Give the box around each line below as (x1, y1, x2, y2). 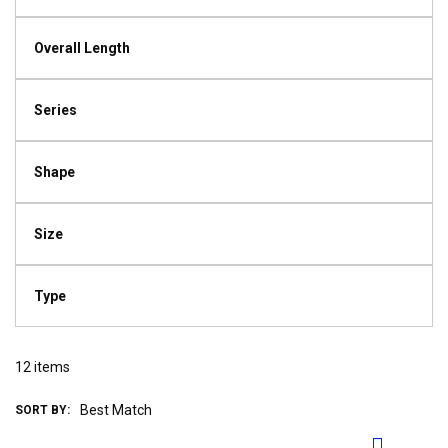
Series (34, 102, 77, 118)
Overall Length (34, 40, 130, 56)
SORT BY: (15, 403, 70, 417)
